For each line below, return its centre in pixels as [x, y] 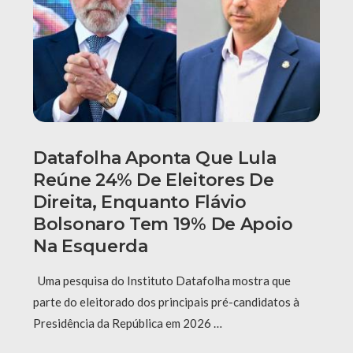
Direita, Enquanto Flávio [140, 203]
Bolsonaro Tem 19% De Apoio [163, 225]
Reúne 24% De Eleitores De [154, 180]
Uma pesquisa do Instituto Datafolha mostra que [162, 281]
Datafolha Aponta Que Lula [155, 158]
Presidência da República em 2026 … [128, 323]
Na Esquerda [91, 247]
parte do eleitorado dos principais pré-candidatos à [166, 302]
